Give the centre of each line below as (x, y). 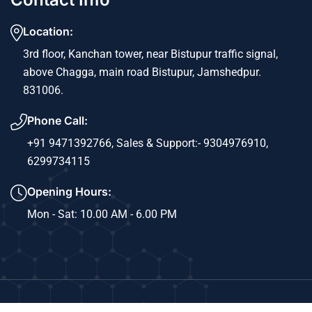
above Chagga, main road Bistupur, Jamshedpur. (142, 72)
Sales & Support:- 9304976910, (192, 143)
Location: (48, 31)
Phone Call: (57, 120)
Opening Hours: (69, 191)
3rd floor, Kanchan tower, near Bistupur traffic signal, (150, 54)
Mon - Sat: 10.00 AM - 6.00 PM (102, 214)
